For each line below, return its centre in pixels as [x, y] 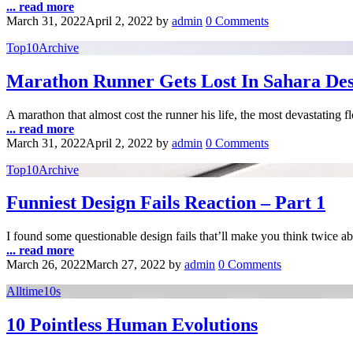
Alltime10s [33, 292]
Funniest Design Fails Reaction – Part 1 [166, 203]
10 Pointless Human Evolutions [132, 325]
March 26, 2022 [46, 265]
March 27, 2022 [126, 265]
